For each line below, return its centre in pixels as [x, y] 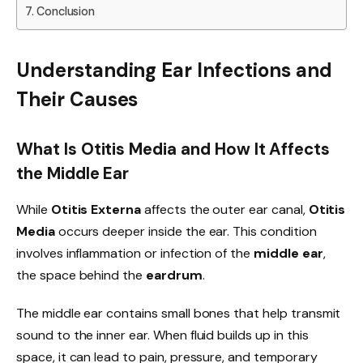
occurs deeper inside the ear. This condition [186, 231]
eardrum [174, 275]
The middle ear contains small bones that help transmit [179, 314]
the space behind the [81, 275]
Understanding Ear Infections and [174, 70]
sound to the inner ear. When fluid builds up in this [162, 335]
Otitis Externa [96, 209]
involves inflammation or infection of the [135, 253]
